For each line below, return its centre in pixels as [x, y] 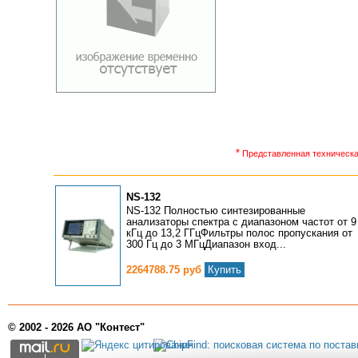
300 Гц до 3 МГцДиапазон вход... [207, 244]
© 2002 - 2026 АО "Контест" [76, 327]
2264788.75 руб [166, 270]
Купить [225, 270]
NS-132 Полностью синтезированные [216, 211]
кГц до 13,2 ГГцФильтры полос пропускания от [240, 233]
